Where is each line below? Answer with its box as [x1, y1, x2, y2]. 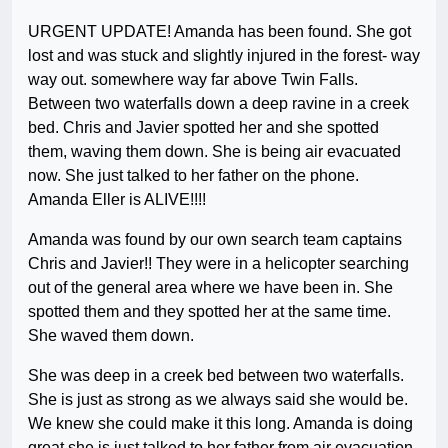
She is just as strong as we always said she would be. [28, 391, 408, 409]
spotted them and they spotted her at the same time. [28, 303, 391, 321]
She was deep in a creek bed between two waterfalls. [28, 367, 404, 385]
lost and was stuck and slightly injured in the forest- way [28, 47, 420, 65]
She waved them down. [28, 327, 194, 345]
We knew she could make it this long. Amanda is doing [28, 415, 413, 433]
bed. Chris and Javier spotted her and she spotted [28, 119, 379, 137]
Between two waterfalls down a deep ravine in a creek [28, 95, 409, 113]
